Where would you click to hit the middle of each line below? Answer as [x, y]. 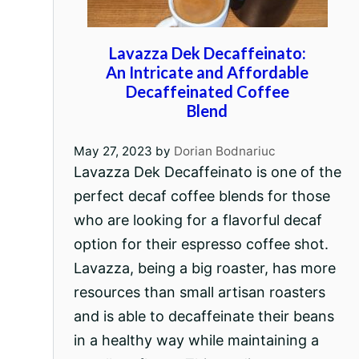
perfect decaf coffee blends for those [202, 196]
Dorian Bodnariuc [224, 151]
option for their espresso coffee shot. [201, 244]
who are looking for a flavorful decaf [198, 220]
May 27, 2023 [113, 151]
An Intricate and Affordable [208, 72]
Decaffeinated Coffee [207, 91]
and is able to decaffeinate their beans [204, 316]
